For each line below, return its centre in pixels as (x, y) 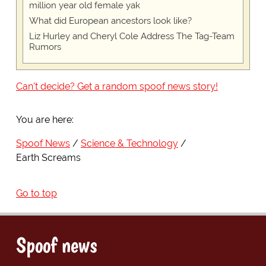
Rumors (45, 47)
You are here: (45, 120)
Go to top (36, 194)
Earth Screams (48, 158)
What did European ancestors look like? (110, 21)
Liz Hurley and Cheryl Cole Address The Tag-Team (132, 37)
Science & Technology (129, 144)
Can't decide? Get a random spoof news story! (117, 87)
